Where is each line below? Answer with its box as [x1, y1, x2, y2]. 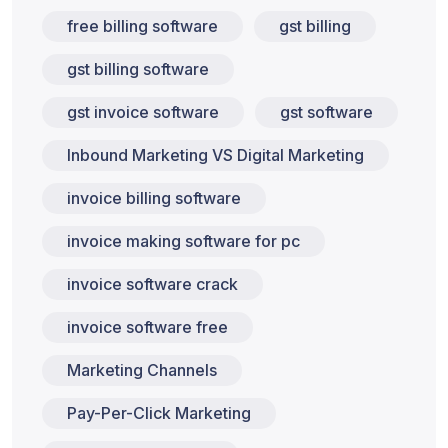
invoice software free [67, 317, 228, 337]
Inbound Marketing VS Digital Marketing [67, 145, 364, 165]
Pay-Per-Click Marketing [67, 403, 251, 423]
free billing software [67, 16, 218, 36]
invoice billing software [67, 188, 241, 208]
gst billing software [67, 59, 209, 79]
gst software [280, 102, 373, 122]
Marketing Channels [67, 360, 217, 380]
